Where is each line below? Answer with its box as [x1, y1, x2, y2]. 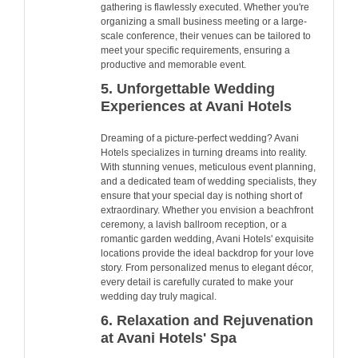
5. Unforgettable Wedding [101, 80, 275, 97]
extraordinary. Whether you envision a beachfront [101, 205, 313, 217]
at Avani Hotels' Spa [101, 329, 237, 347]
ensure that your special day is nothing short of [101, 190, 302, 202]
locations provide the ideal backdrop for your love [101, 248, 314, 260]
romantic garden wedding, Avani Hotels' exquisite [101, 233, 314, 245]
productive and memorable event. [101, 58, 246, 70]
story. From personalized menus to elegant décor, [101, 262, 313, 274]
